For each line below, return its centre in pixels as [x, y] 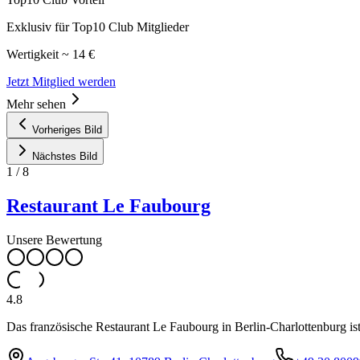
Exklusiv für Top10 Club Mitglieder [98, 27]
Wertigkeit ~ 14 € [51, 54]
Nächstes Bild [65, 156]
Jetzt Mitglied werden [61, 81]
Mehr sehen [36, 104]
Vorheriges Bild [67, 129]
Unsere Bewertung [54, 239]
